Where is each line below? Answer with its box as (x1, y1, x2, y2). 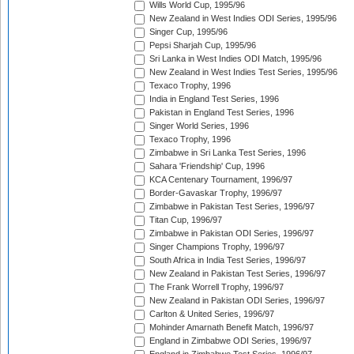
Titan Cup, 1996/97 (147, 215, 222, 225)
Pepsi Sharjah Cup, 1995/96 (147, 40, 256, 51)
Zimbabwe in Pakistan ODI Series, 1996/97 (147, 228, 314, 239)
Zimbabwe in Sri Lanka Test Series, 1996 (147, 148, 306, 158)
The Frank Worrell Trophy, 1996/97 (147, 282, 284, 292)
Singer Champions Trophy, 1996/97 (147, 242, 284, 252)
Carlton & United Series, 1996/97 (147, 309, 274, 319)
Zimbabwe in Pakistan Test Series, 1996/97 (147, 201, 314, 212)
